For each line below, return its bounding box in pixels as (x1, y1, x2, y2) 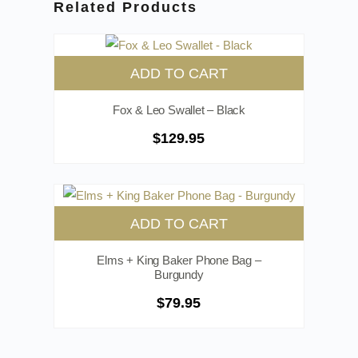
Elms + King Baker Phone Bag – (97, 253, 261, 267)
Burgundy (154, 267, 204, 281)
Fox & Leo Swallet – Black (112, 103, 245, 117)
